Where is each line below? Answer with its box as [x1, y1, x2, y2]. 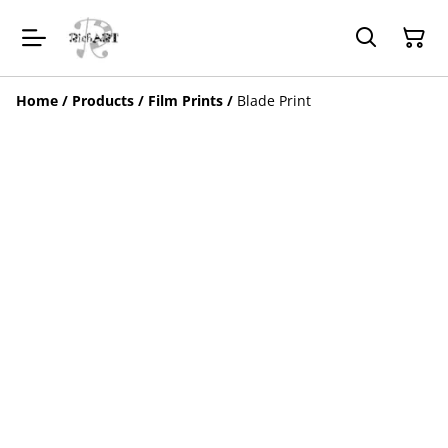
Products [72, 91, 134, 110]
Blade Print [237, 91, 311, 110]
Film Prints [148, 91, 223, 110]
